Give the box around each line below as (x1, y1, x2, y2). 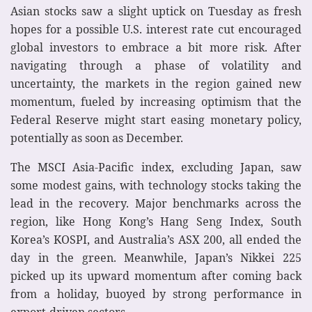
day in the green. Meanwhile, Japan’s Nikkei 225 (10, 249, 302, 265)
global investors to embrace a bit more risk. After (10, 39, 302, 55)
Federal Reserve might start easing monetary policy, (10, 111, 302, 127)
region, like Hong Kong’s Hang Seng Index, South (10, 213, 302, 229)
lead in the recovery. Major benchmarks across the (10, 195, 302, 211)
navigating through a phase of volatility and (10, 57, 302, 73)
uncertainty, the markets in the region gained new (10, 75, 302, 91)
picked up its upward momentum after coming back (10, 267, 302, 283)
